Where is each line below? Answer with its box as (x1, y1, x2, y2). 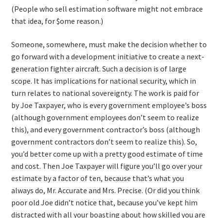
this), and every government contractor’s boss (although (11, 124, 200, 134)
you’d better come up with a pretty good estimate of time (11, 148, 203, 159)
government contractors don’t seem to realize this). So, (11, 136, 197, 146)
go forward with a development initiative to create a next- (11, 51, 204, 61)
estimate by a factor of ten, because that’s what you (11, 173, 184, 183)
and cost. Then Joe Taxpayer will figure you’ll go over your (11, 161, 202, 171)
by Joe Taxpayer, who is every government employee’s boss (11, 100, 207, 110)
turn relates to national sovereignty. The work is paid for (11, 88, 199, 98)
